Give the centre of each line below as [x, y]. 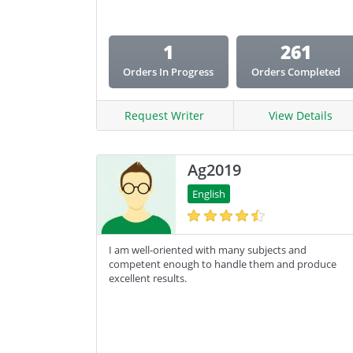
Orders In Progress [169, 72]
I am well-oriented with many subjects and [208, 250]
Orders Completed [296, 72]
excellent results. [148, 278]
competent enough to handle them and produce [223, 264]
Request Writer [165, 115]
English [209, 194]
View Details [300, 115]
